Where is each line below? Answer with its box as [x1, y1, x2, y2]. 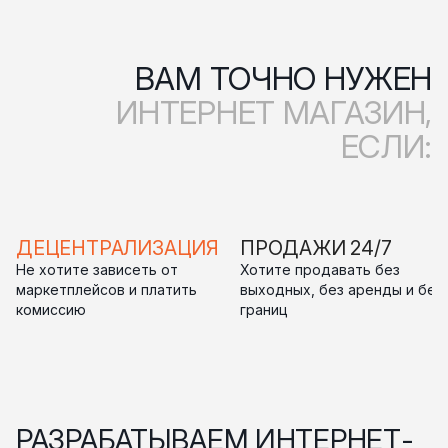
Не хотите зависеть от [16, 262, 178, 279]
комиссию [16, 302, 86, 319]
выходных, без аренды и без [240, 282, 443, 299]
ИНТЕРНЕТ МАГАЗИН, [116, 93, 432, 133]
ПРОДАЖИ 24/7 [240, 236, 392, 261]
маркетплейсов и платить [16, 282, 197, 299]
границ [240, 302, 288, 319]
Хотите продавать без [240, 262, 400, 279]
